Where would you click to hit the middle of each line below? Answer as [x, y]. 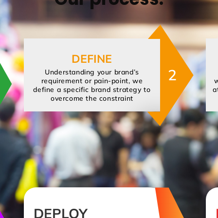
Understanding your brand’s [92, 72]
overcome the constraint [92, 99]
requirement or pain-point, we [92, 81]
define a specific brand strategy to [92, 90]
